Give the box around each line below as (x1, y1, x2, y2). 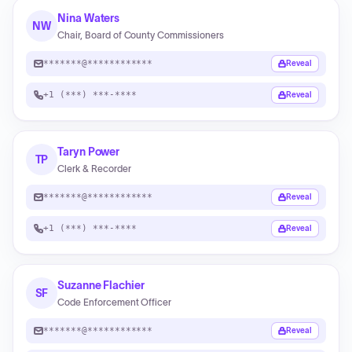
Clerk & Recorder (57, 163, 131, 174)
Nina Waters (57, 12, 120, 24)
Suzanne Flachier (57, 279, 145, 291)
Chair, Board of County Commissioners (57, 30, 224, 40)
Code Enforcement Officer (57, 297, 172, 307)
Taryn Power (57, 145, 120, 158)
